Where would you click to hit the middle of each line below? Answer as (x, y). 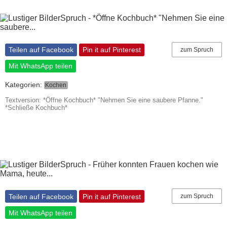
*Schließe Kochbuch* (36, 108)
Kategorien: (25, 84)
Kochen (56, 85)
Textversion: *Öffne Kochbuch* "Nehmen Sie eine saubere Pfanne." (104, 100)
